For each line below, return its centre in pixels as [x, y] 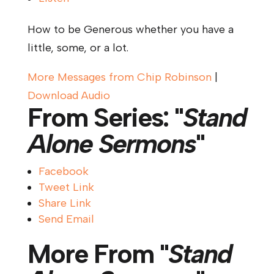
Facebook [63, 171]
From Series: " [105, 117]
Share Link [65, 203]
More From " [98, 254]
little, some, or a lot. [78, 47]
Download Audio [68, 95]
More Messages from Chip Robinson [119, 77]
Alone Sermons [111, 143]
